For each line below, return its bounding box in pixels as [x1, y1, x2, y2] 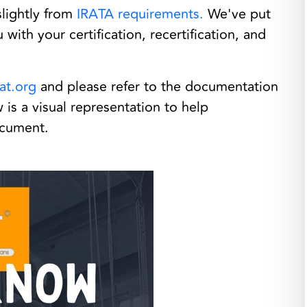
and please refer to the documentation [36, 75, 278, 97]
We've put [204, 3, 271, 25]
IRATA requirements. [77, 3, 204, 25]
